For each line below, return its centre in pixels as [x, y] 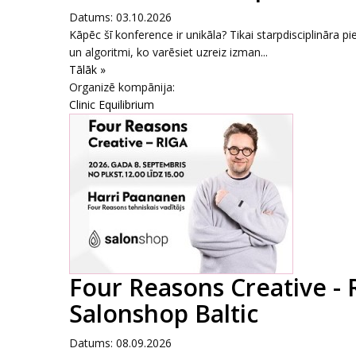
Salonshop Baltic [164, 313]
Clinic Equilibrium [112, 104]
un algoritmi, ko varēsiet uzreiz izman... [168, 52]
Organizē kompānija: [122, 87]
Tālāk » [87, 70]
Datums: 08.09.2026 [120, 343]
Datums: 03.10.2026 [120, 17]
